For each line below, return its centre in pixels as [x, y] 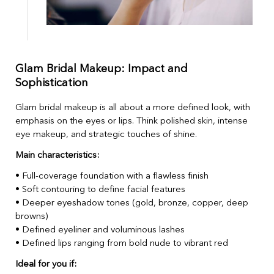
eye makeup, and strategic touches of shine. [106, 135]
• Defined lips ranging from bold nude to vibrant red [122, 244]
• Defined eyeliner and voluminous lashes [100, 231]
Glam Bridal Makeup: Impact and [102, 69]
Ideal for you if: [46, 265]
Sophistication [52, 83]
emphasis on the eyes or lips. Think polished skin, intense [131, 122]
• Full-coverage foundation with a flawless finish [112, 177]
